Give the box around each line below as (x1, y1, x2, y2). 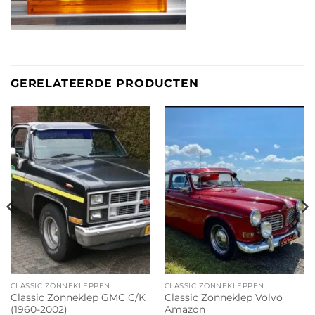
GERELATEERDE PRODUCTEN (11, 77, 199, 91)
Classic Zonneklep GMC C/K (10, 292, 146, 304)
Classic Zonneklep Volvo (164, 292, 283, 304)
